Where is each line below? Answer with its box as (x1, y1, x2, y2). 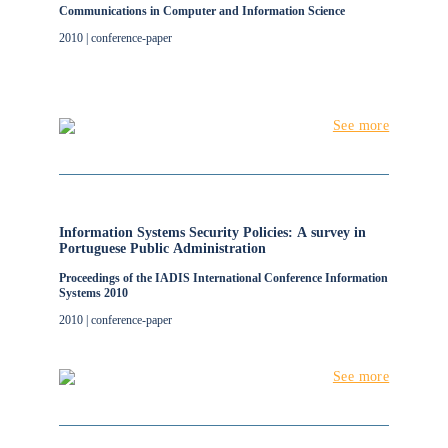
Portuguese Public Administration (58, 241, 266, 256)
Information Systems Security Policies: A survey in (58, 225, 366, 240)
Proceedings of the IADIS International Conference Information (58, 271, 388, 285)
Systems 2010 (58, 286, 128, 300)
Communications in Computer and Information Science (58, 4, 345, 18)
